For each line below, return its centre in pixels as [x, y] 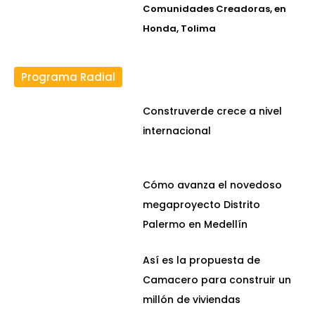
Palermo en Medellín [195, 224]
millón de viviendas [192, 299]
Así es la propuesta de [202, 260]
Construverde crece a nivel [213, 111]
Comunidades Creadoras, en [215, 9]
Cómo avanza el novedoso [213, 185]
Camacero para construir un [217, 279]
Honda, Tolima [180, 29]
